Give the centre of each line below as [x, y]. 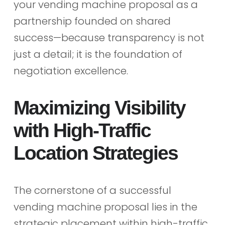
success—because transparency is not [109, 37]
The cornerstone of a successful [92, 191]
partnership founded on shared [92, 21]
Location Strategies [95, 153]
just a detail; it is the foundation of [98, 54]
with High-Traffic [82, 131]
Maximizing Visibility [99, 108]
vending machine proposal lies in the [105, 207]
